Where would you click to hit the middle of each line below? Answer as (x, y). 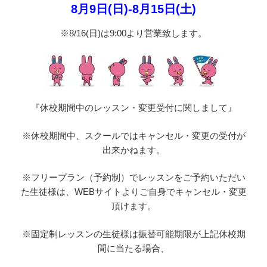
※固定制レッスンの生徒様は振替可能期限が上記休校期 (133, 234)
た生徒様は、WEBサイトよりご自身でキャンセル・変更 (133, 192)
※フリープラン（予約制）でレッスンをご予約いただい (133, 178)
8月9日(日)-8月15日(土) (133, 9)
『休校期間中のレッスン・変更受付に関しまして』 (133, 108)
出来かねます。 (133, 150)
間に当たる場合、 (133, 248)
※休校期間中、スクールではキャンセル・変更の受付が (133, 135)
